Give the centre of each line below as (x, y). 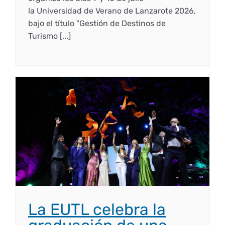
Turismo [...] (49, 36)
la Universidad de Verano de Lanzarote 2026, (112, 11)
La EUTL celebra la (97, 210)
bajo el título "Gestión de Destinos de (97, 24)
